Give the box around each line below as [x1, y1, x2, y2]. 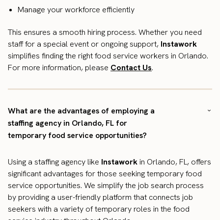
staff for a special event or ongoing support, [8, 39, 161, 50]
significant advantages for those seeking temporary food [8, 168, 202, 179]
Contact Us [110, 62, 152, 73]
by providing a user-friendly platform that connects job [8, 192, 193, 203]
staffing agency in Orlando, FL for [8, 118, 127, 129]
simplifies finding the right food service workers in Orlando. [8, 51, 208, 61]
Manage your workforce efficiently [18, 4, 135, 15]
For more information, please [8, 62, 110, 73]
